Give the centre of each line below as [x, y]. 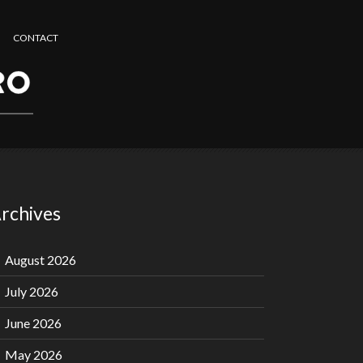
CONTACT [35, 38]
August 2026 [41, 260]
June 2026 [33, 323]
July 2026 [32, 292]
